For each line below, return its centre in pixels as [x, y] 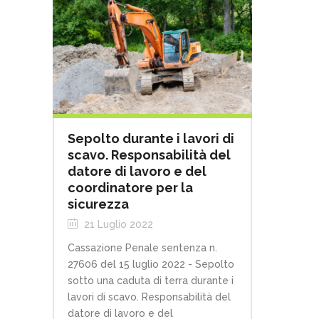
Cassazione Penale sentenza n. [142, 248]
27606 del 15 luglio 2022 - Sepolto [151, 265]
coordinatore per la [130, 188]
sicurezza [98, 204]
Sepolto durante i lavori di [151, 139]
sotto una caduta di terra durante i [151, 281]
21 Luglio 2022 [117, 225]
